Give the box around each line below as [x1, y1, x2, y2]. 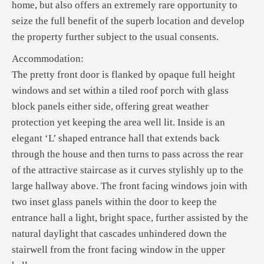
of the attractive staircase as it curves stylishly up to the [12, 164, 243, 176]
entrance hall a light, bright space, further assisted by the [12, 212, 248, 223]
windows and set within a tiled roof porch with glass [12, 85, 229, 96]
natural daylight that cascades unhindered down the [12, 228, 227, 239]
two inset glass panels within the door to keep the [12, 196, 217, 207]
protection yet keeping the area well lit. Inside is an [12, 117, 225, 128]
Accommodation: [12, 53, 84, 64]
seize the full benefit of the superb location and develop [12, 15, 245, 27]
